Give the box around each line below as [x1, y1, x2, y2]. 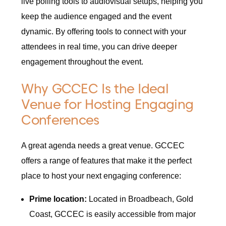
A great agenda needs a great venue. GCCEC [21, 141, 185, 150]
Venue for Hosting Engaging [21, 96, 194, 112]
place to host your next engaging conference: [21, 172, 182, 181]
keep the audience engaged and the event [21, 12, 172, 21]
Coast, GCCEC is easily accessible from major [29, 210, 196, 219]
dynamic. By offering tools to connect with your [21, 27, 187, 36]
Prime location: [29, 195, 87, 204]
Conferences [21, 111, 99, 128]
